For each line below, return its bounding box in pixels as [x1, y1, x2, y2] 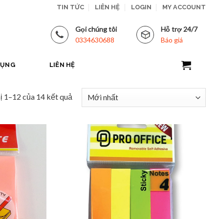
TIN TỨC [56, 3, 84, 11]
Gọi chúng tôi [75, 24, 117, 33]
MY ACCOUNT [162, 3, 206, 11]
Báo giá [161, 35, 183, 44]
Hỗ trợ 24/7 [161, 24, 198, 33]
